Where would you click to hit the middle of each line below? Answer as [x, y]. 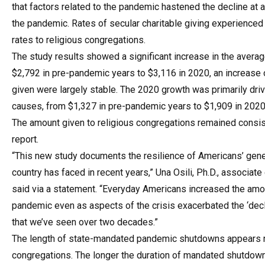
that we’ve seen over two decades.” [85, 222]
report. [25, 139]
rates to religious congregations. [79, 40]
